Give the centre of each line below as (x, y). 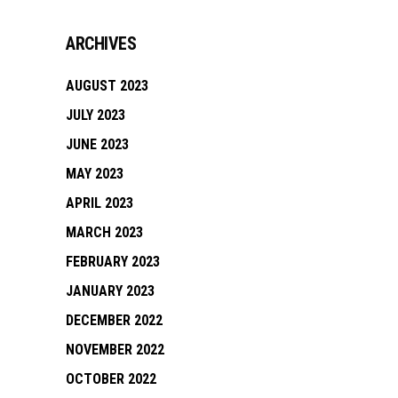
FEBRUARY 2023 (113, 261)
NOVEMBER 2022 (115, 349)
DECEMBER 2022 (114, 320)
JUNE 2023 (97, 144)
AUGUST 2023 (107, 85)
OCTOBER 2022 (111, 378)
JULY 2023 (96, 115)
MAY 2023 (95, 173)
